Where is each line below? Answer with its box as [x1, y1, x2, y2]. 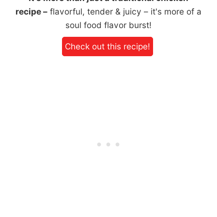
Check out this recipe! [64, 41, 150, 52]
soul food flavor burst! [65, 20, 152, 31]
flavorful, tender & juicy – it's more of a [47, 6, 201, 17]
